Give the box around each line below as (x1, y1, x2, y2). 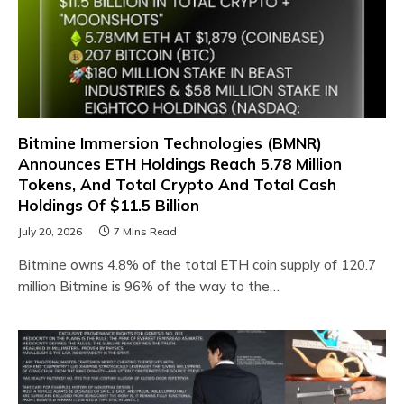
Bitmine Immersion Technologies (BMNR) (18, 133, 322, 152)
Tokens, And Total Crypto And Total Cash (18, 175, 336, 194)
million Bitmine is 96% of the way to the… (18, 278, 280, 295)
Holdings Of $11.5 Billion (18, 196, 199, 215)
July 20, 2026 (18, 225, 82, 238)
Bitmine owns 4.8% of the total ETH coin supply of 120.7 (18, 256, 376, 273)
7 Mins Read (114, 225, 177, 238)
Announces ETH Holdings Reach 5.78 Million (18, 154, 342, 173)
